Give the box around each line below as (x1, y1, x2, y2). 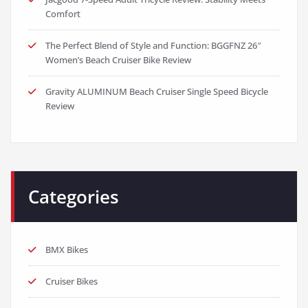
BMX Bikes (45, 243, 88, 256)
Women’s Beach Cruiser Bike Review (45, 54, 191, 67)
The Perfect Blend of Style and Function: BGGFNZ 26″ (45, 39, 261, 52)
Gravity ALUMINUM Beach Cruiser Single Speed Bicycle (45, 85, 268, 98)
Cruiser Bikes (45, 275, 98, 288)
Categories (28, 184, 119, 210)
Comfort (45, 8, 80, 21)
